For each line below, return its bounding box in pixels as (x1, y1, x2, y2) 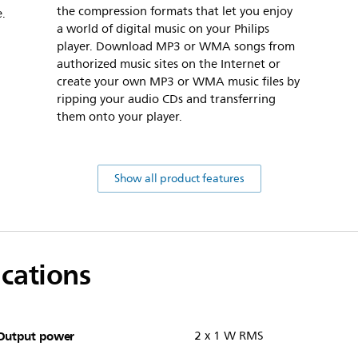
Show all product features (113, 169, 245, 189)
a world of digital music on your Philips (57, 19, 269, 40)
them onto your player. (57, 107, 182, 128)
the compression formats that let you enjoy (57, 2, 292, 22)
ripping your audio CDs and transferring (57, 89, 276, 110)
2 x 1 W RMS (193, 326, 264, 347)
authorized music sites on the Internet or (57, 54, 280, 75)
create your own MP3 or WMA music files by (57, 72, 300, 93)
